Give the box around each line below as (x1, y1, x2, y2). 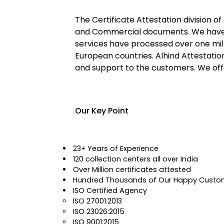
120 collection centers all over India (73, 154, 198, 164)
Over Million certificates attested (73, 164, 191, 174)
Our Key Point (75, 105, 128, 116)
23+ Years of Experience (73, 143, 159, 153)
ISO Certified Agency (73, 185, 147, 195)
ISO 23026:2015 (73, 206, 125, 216)
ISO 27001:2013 (73, 196, 122, 206)
